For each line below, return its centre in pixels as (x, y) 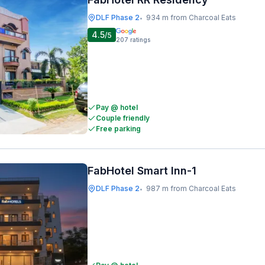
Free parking (118, 129)
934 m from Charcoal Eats (191, 17)
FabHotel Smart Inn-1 (142, 171)
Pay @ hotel (117, 107)
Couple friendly (123, 118)
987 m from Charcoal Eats (191, 188)
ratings (140, 40)
